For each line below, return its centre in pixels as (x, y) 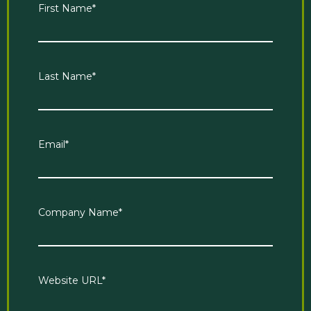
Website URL (70, 280)
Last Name (65, 76)
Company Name (78, 212)
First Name (65, 8)
